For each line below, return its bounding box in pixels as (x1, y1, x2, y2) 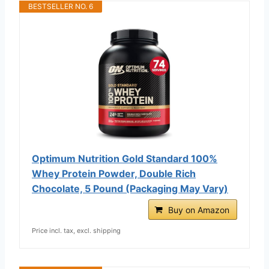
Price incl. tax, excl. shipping (32, 226, 121, 235)
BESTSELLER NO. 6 (28, 1, 93, 11)
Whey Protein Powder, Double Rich (32, 167, 196, 180)
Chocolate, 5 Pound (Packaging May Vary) (32, 182, 228, 195)
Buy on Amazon (168, 204, 229, 215)
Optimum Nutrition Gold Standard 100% (32, 152, 217, 165)
